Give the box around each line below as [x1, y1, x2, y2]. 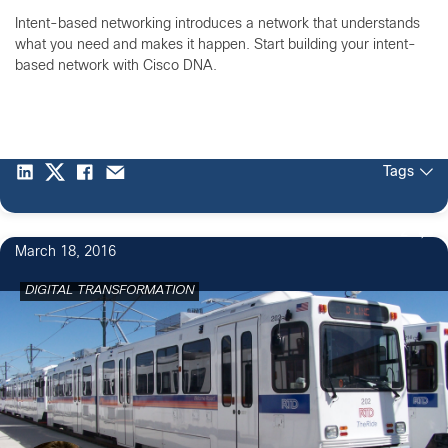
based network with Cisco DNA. [15, 59, 217, 73]
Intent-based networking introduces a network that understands [15, 17, 420, 31]
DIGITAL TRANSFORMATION [25, 284, 194, 297]
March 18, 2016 [15, 245, 116, 259]
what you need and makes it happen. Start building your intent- [15, 38, 416, 52]
